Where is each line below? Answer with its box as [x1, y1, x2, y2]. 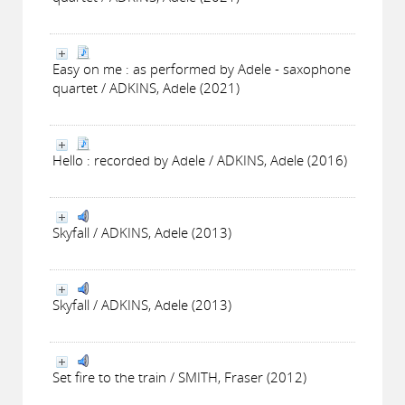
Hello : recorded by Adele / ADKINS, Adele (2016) [52, 151, 347, 169]
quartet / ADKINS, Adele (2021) [52, 79, 240, 97]
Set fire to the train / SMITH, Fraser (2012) [52, 368, 306, 386]
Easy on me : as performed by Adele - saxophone [52, 60, 351, 78]
